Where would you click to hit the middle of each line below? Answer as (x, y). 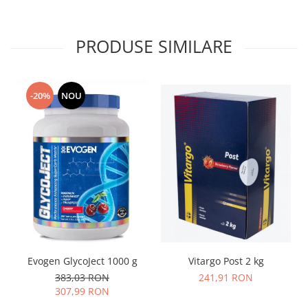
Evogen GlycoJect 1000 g (82, 261)
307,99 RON (82, 291)
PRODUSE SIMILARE (154, 46)
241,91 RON (226, 278)
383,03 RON (82, 278)
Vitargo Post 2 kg (226, 261)
